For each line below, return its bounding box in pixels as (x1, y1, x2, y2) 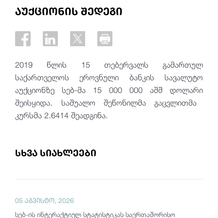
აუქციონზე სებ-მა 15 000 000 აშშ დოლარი (15, 85, 203, 95)
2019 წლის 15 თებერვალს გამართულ (15, 60, 203, 70)
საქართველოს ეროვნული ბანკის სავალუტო (15, 73, 203, 82)
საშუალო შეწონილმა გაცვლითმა (53, 98, 197, 108)
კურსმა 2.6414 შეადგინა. (15, 110, 109, 120)
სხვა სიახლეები (15, 147, 97, 159)
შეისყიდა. (15, 98, 53, 108)
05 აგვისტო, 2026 (15, 197, 74, 205)
